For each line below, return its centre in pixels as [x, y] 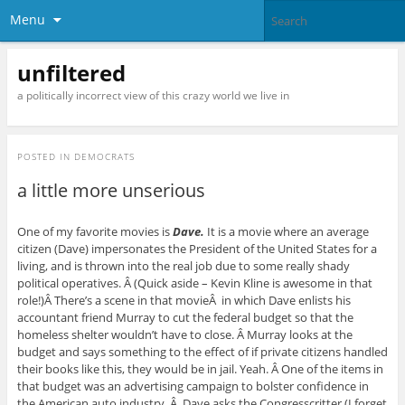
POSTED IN [45, 157]
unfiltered [71, 72]
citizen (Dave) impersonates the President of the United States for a [197, 249]
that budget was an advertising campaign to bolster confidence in [193, 386]
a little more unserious [111, 191]
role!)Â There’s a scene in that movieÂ [118, 301]
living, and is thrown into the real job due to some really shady [183, 266]
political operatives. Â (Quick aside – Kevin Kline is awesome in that [194, 283]
